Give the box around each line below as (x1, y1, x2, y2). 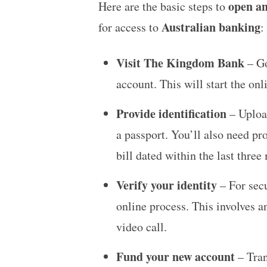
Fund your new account (116, 247, 235, 265)
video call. (116, 218, 167, 235)
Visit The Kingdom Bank (116, 54, 244, 72)
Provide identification (116, 104, 226, 122)
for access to (98, 18, 162, 35)
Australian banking (161, 18, 260, 36)
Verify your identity (116, 176, 217, 194)
